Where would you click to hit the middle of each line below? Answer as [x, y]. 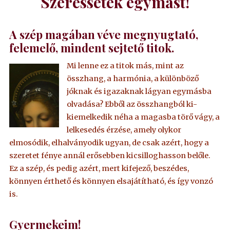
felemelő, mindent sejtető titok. [92, 47]
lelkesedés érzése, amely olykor [124, 130]
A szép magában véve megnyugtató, [104, 34]
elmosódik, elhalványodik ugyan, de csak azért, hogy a [109, 143]
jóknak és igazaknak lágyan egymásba [139, 92]
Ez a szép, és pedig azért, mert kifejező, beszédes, [99, 169]
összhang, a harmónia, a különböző [132, 79]
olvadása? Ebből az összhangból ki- [132, 104]
